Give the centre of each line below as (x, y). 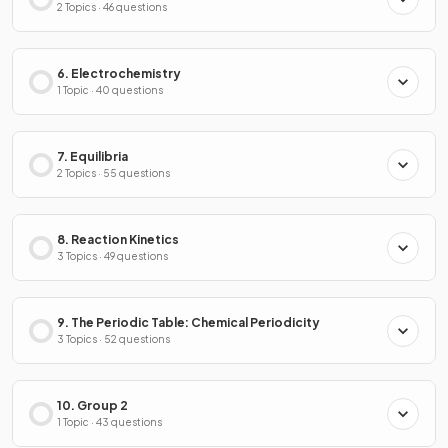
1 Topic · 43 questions (109, 422)
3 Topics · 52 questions (113, 339)
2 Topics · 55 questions (113, 173)
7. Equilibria (92, 156)
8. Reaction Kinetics (118, 239)
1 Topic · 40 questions (110, 90)
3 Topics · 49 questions (112, 256)
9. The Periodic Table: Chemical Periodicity (188, 322)
